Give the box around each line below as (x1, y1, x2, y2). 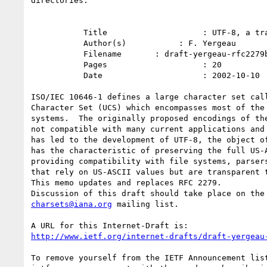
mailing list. (112, 199, 179, 209)
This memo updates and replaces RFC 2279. (31, 178, 222, 187)
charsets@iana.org (31, 199, 112, 209)
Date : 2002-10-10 (31, 70, 83, 80)
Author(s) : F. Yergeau (31, 38, 83, 48)
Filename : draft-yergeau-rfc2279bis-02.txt (31, 49, 83, 58)
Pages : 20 (31, 60, 83, 69)
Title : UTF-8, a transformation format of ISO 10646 (31, 27, 83, 37)
